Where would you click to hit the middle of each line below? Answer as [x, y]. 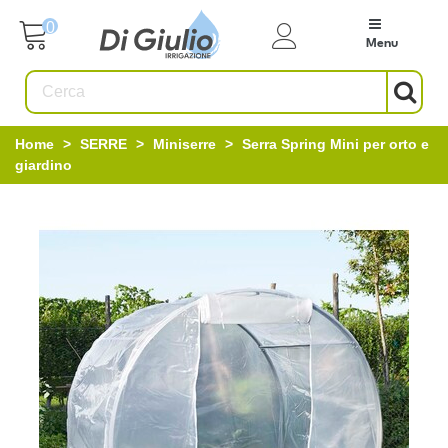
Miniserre [184, 144]
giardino [43, 165]
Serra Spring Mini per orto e [335, 144]
